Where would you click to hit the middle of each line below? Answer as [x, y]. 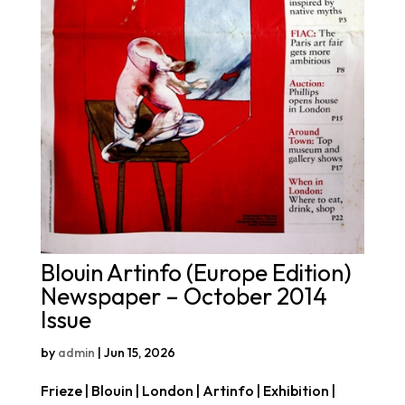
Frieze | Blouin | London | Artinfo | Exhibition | [188, 390]
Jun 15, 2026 [139, 352]
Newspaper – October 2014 [184, 296]
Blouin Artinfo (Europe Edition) [196, 272]
